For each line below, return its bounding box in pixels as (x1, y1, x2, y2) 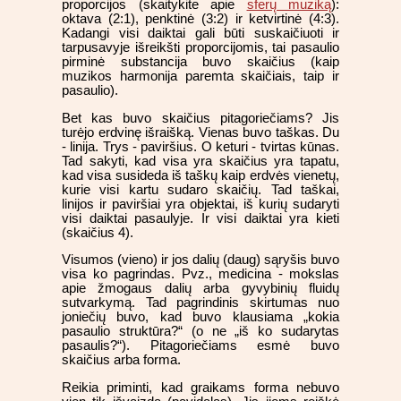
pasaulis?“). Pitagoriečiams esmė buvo (62, 338, 339, 354)
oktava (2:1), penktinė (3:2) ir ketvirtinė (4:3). (62, 12, 339, 27)
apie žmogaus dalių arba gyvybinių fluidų (62, 281, 339, 296)
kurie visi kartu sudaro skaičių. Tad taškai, (62, 182, 339, 197)
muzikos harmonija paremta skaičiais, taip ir (62, 69, 339, 84)
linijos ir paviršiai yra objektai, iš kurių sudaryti (62, 196, 339, 211)
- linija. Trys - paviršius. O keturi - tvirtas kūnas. (62, 139, 339, 154)
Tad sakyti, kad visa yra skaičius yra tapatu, (62, 153, 339, 168)
